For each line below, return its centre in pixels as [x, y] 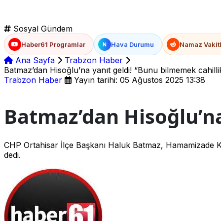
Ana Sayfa [34, 60]
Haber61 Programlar [53, 44]
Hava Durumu [132, 44]
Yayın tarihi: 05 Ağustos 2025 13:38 [138, 80]
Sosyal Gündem [42, 28]
